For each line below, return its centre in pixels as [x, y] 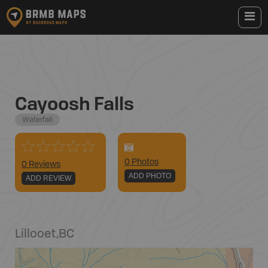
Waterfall [37, 120]
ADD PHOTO [150, 176]
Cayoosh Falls [74, 103]
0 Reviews [41, 165]
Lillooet [36, 234]
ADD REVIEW [48, 178]
